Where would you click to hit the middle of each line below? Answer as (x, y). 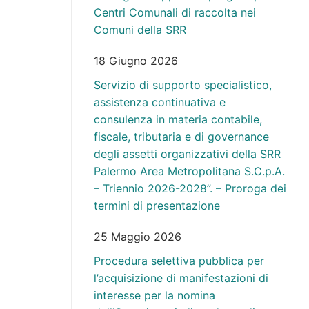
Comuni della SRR (140, 29)
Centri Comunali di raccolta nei (175, 12)
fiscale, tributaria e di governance (181, 136)
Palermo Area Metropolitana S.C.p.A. (189, 171)
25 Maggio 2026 (138, 236)
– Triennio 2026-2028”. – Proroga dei (190, 188)
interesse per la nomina (154, 295)
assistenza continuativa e (160, 102)
